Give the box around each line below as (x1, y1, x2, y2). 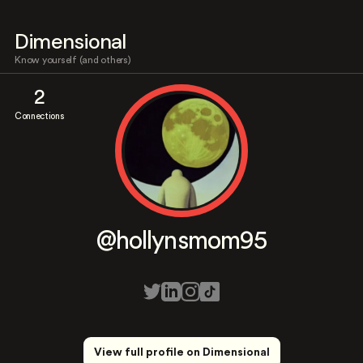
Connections (15, 112, 64, 121)
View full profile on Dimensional (93, 347, 270, 358)
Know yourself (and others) (15, 55, 131, 65)
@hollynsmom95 (96, 228, 267, 254)
